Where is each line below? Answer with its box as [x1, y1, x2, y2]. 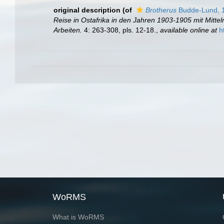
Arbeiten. [53, 25, 82, 34]
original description [53, 5, 120, 14]
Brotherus [145, 5, 176, 14]
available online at [160, 25, 217, 34]
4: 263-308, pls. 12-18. [82, 25, 156, 34]
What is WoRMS [52, 213, 104, 221]
